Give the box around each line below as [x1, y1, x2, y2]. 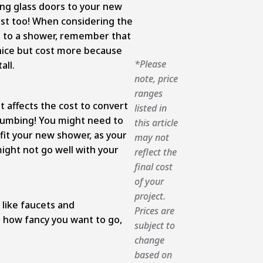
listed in [134, 102, 167, 115]
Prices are [134, 204, 174, 218]
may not [134, 131, 169, 144]
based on [134, 248, 172, 262]
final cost [134, 160, 173, 174]
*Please [134, 58, 166, 71]
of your [134, 175, 164, 188]
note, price [134, 72, 178, 86]
